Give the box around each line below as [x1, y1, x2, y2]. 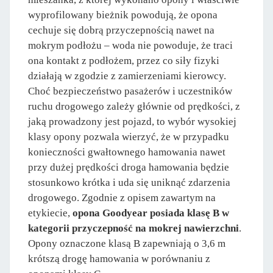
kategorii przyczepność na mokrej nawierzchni [28, 222, 239, 235]
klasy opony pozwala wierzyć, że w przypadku [28, 131, 229, 143]
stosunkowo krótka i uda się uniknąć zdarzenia [28, 177, 230, 189]
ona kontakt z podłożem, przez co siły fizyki [28, 55, 219, 67]
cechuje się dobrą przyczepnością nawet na [28, 24, 214, 37]
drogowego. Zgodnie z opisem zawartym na [28, 192, 216, 204]
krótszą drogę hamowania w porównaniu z [28, 253, 210, 265]
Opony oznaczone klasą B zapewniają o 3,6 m [28, 238, 225, 250]
